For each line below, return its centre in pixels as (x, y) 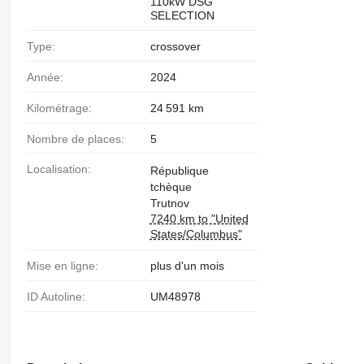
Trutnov (169, 204)
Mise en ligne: (67, 266)
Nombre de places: (79, 139)
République (179, 171)
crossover (175, 46)
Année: (48, 77)
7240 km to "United (199, 219)
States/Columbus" (196, 234)
